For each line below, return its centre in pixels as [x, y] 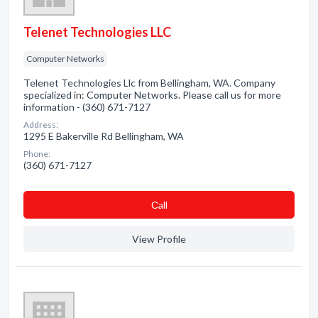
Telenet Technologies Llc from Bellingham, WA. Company [149, 83]
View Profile [159, 239]
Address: [41, 125]
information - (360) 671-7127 [87, 107]
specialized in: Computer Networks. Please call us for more [152, 95]
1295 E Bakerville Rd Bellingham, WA [104, 136]
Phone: [37, 154]
